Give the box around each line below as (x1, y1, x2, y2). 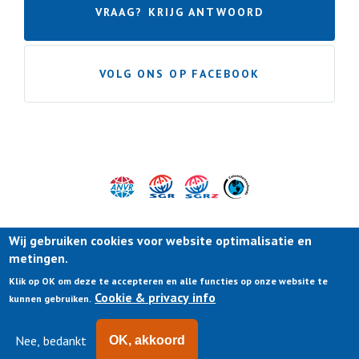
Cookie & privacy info (95, 289, 216, 305)
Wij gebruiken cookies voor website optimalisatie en (9, 232, 313, 248)
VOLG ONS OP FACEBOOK (99, 67, 260, 81)
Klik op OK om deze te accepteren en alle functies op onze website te (9, 275, 329, 287)
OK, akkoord (109, 333, 186, 347)
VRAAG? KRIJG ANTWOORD (95, 5, 264, 19)
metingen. (9, 250, 69, 266)
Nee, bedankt (15, 333, 87, 349)
